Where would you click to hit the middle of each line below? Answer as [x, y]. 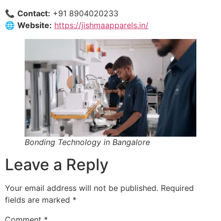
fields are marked [39, 200]
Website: [35, 25]
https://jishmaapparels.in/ [101, 25]
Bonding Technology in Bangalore [87, 142]
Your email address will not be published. [82, 188]
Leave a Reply [57, 164]
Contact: [34, 14]
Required [177, 188]
